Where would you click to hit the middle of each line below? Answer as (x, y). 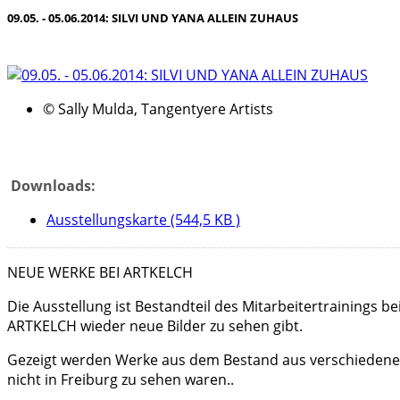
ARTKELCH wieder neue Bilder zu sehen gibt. (155, 326)
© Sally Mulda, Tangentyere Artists (158, 109)
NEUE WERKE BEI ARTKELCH (100, 273)
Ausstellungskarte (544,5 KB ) (143, 220)
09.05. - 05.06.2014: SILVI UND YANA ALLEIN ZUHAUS (153, 17)
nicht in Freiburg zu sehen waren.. (121, 380)
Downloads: (53, 186)
